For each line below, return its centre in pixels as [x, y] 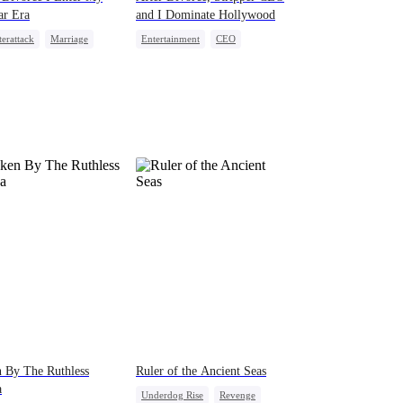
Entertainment [170, 38]
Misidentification [226, 57]
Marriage [69, 38]
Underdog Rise [172, 395]
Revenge [237, 395]
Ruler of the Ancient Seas [201, 372]
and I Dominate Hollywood [206, 14]
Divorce [158, 57]
